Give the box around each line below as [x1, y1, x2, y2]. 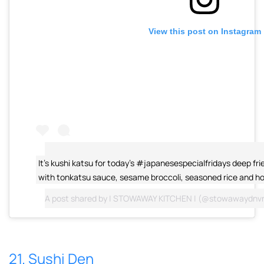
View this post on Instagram [148, 26, 261, 36]
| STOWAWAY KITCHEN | [109, 193, 196, 204]
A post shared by [45, 193, 109, 204]
